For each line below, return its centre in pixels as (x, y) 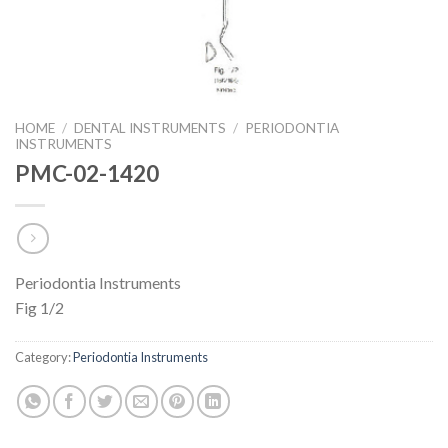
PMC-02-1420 (87, 173)
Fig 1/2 (39, 308)
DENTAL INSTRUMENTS (150, 128)
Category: (44, 357)
